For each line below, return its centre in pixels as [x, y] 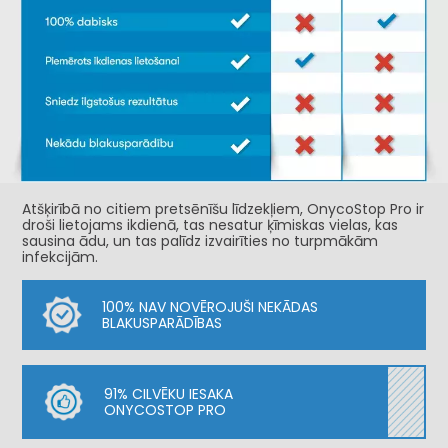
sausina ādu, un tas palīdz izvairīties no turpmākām [200, 240]
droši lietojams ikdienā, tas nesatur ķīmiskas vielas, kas [210, 224]
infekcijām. [60, 256]
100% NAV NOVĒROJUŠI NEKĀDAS [210, 306]
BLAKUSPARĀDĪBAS [162, 322]
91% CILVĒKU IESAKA [169, 393]
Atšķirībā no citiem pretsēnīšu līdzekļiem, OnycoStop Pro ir [223, 208]
